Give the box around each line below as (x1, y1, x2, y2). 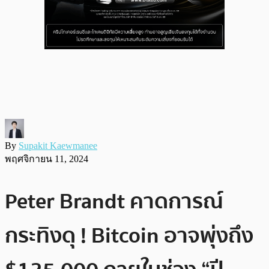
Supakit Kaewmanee (19, 140, 97, 151)
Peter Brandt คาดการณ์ (5, 184, 223, 219)
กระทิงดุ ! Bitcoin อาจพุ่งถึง (5, 218, 253, 253)
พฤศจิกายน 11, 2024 (5, 153, 88, 164)
